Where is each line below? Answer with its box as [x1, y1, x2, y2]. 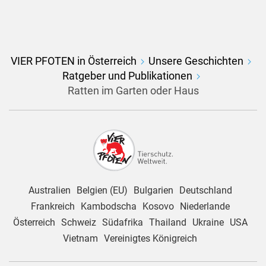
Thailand [148, 217, 186, 229]
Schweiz [61, 217, 96, 229]
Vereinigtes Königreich [104, 233, 197, 245]
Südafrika [102, 217, 143, 229]
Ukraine [192, 217, 224, 229]
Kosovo [142, 201, 174, 213]
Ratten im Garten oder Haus [67, 84, 199, 97]
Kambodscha [80, 201, 137, 213]
